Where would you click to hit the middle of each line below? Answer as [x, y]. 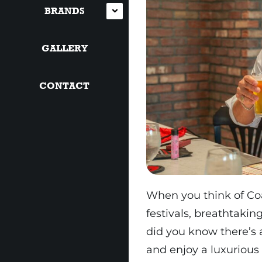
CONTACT [64, 85]
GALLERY [64, 48]
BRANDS [64, 11]
